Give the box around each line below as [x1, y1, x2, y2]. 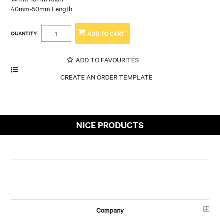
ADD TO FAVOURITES [75, 55, 139, 64]
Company [96, 205, 124, 214]
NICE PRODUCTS [76, 118, 144, 131]
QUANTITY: [11, 29, 38, 37]
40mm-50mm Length [11, 3, 73, 13]
